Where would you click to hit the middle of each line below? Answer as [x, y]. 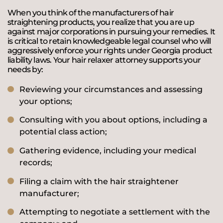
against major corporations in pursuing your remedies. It [111, 31]
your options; [46, 101]
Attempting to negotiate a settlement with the [115, 212]
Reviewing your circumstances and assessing [111, 89]
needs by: [25, 69]
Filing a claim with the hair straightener [99, 181]
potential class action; [63, 132]
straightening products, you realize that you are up [101, 22]
